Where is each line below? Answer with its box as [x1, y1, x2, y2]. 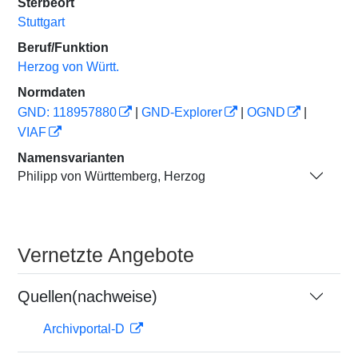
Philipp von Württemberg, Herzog [18, 169, 205, 183]
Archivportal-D [43, 322, 128, 336]
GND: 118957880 [18, 105, 117, 119]
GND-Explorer [141, 105, 222, 119]
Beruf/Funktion [18, 41, 109, 54]
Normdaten [18, 86, 86, 99]
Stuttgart [18, 15, 65, 29]
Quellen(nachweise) [18, 288, 157, 305]
